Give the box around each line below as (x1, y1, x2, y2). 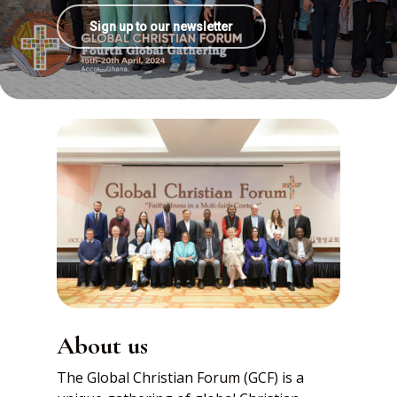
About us (57, 330, 148, 361)
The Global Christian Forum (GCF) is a (57, 367, 304, 387)
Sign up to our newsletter (90, 19, 234, 34)
